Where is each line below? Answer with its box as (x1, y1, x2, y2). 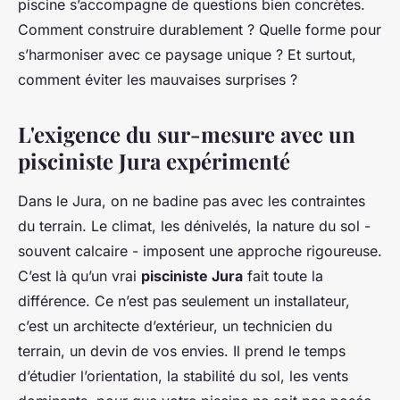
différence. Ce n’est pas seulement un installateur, (18, 292, 350, 310)
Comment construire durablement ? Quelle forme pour (18, 21, 381, 38)
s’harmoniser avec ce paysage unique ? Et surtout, (18, 46, 356, 63)
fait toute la (243, 267, 323, 285)
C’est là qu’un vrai (18, 267, 141, 285)
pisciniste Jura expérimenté (18, 146, 290, 175)
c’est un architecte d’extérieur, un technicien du (18, 317, 332, 335)
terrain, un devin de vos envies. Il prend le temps (18, 342, 346, 360)
